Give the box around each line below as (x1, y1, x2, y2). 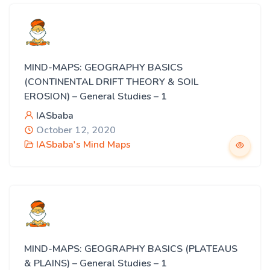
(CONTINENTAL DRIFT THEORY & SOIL (24, 75, 198, 89)
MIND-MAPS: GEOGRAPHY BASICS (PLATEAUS (24, 242, 237, 256)
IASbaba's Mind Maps (36, 138, 131, 151)
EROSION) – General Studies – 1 (24, 90, 167, 103)
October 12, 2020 (34, 124, 116, 137)
